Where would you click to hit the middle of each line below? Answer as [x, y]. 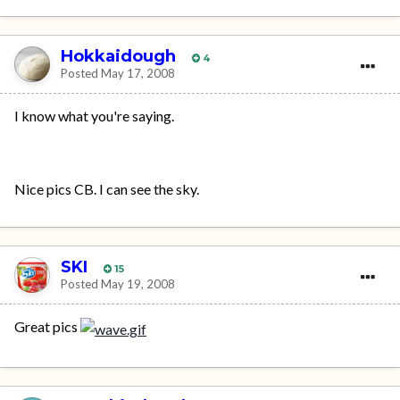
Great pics [47, 327]
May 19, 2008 [138, 283]
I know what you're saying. [94, 116]
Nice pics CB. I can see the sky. [107, 189]
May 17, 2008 [138, 73]
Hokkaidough [118, 56]
